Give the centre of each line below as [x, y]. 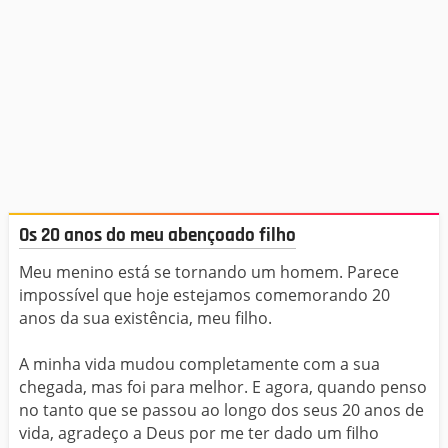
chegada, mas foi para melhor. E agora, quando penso [223, 386]
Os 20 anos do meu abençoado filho [157, 236]
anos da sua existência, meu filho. [145, 317]
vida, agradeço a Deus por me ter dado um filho [199, 432]
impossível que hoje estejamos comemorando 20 [204, 294]
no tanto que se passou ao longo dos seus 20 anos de [221, 409]
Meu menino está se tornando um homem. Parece [209, 271]
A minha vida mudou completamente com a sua [199, 363]
